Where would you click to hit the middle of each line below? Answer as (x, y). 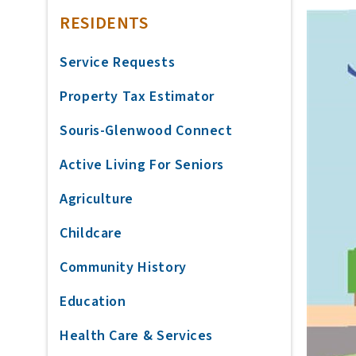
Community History (123, 267)
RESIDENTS (104, 23)
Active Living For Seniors (142, 165)
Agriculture (97, 199)
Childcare (91, 233)
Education (93, 302)
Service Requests (118, 62)
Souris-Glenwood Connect (146, 131)
